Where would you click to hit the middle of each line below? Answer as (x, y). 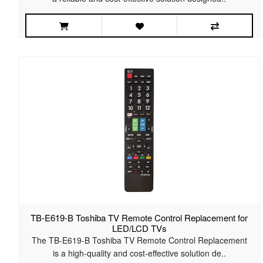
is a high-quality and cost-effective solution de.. (139, 253)
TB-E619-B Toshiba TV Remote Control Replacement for (139, 218)
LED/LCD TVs (139, 228)
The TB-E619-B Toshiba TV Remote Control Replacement (139, 240)
